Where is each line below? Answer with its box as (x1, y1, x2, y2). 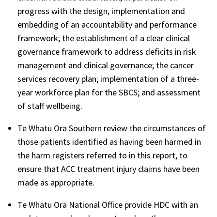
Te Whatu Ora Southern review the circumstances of (17, 122, 206, 134)
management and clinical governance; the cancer (17, 59, 194, 71)
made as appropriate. (17, 176, 94, 188)
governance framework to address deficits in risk (17, 46, 196, 57)
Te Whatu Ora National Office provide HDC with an (17, 199, 198, 210)
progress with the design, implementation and (17, 5, 185, 16)
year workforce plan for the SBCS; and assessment (17, 86, 201, 98)
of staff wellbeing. (17, 100, 82, 111)
